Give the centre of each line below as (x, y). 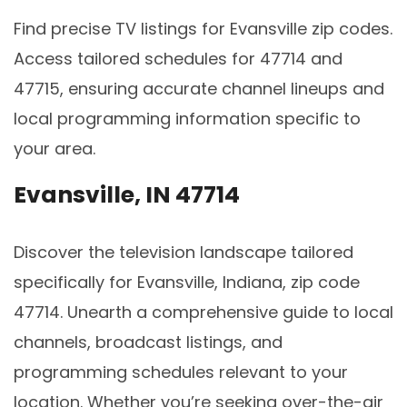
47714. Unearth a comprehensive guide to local (203, 312)
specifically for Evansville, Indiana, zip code (187, 282)
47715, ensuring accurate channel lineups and (199, 89)
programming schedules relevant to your (181, 372)
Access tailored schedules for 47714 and (178, 59)
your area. (55, 149)
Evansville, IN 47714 (127, 194)
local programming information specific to (187, 119)
